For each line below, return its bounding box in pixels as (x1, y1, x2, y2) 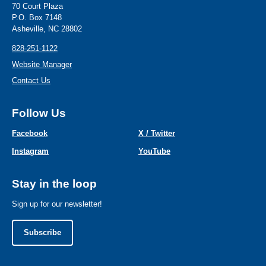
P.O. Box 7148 (12, 13, 62, 23)
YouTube (138, 147, 170, 156)
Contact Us (12, 76, 50, 85)
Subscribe (24, 228, 61, 237)
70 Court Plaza (12, 2, 63, 11)
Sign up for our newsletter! (12, 199, 102, 209)
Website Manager (12, 60, 72, 69)
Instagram (12, 147, 49, 156)
